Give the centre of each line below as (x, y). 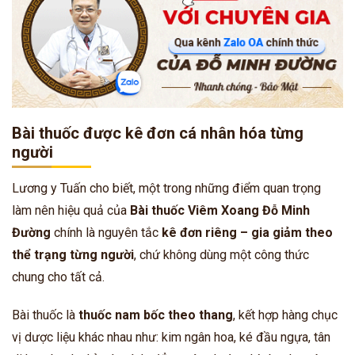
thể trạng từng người (73, 255)
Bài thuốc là (45, 315)
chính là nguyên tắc (106, 233)
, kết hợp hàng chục (285, 315)
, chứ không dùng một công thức (221, 255)
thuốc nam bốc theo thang (156, 315)
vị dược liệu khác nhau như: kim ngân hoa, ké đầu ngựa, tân (171, 338)
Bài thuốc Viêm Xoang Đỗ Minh (220, 211)
